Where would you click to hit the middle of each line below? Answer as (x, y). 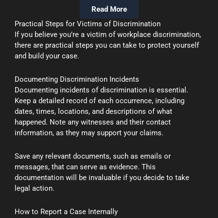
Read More (109, 9)
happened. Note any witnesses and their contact (93, 122)
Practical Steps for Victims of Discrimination (88, 24)
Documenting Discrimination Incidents (77, 79)
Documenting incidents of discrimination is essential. (101, 90)
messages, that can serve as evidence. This (85, 167)
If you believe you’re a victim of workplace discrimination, (108, 34)
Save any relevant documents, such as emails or (93, 156)
